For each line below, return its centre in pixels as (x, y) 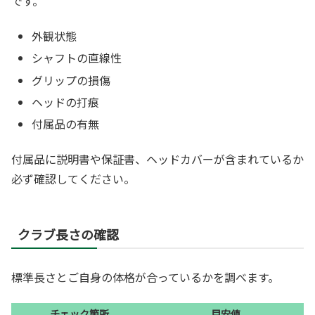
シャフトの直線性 (77, 58)
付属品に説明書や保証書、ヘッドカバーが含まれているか (157, 159)
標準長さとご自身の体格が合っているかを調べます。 (145, 277)
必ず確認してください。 (73, 179)
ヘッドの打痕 (66, 102)
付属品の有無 (66, 124)
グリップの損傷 (71, 80)
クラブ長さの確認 (68, 234)
